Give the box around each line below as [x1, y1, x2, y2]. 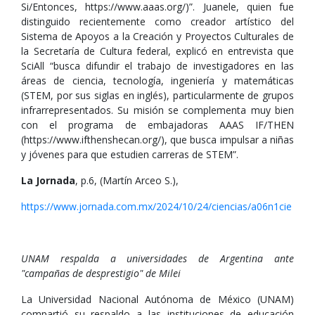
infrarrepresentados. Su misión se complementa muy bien [21, 103, 294, 117]
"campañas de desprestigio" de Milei [21, 266, 181, 280]
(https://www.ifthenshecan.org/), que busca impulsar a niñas [21, 133, 294, 146]
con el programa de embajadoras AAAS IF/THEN [21, 118, 294, 131]
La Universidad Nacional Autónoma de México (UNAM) [21, 292, 294, 306]
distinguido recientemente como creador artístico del [21, 15, 294, 28]
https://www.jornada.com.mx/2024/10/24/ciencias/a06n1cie [21, 200, 292, 213]
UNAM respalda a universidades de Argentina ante [21, 252, 294, 265]
